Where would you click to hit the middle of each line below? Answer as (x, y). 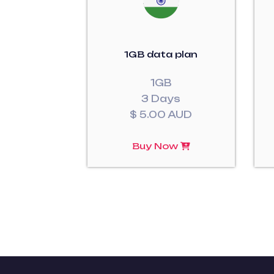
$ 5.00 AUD (161, 115)
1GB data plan (161, 54)
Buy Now (156, 146)
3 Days (161, 99)
